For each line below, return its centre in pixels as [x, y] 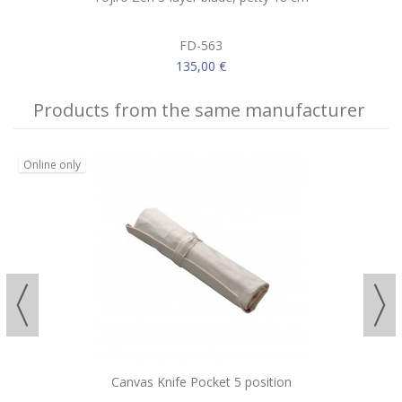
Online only [52, 164]
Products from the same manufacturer [199, 109]
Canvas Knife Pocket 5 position [201, 381]
